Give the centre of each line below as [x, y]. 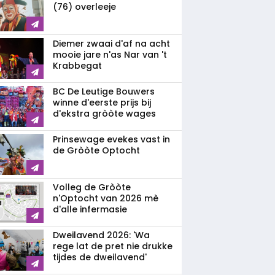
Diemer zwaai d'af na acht [111, 44]
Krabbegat [77, 66]
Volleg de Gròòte [92, 187]
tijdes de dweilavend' [100, 257]
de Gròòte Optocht [96, 150]
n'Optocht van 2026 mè [106, 198]
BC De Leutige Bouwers [104, 91]
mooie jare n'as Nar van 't [110, 55]
